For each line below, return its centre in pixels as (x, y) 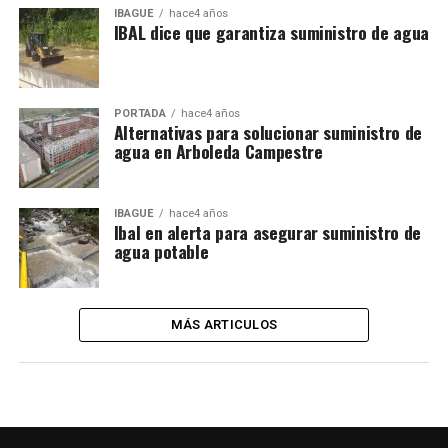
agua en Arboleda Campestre (218, 150)
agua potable (161, 250)
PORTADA (139, 113)
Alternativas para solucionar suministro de (267, 131)
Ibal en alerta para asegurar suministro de (267, 231)
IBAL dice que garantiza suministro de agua (271, 31)
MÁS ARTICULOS (224, 324)
